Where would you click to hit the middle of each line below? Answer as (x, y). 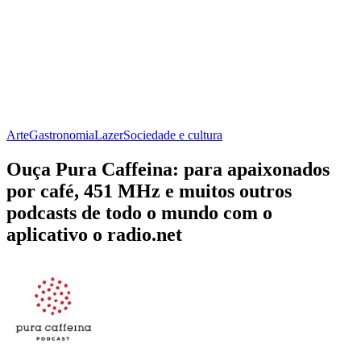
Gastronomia (62, 135)
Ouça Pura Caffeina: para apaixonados (168, 169)
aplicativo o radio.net (94, 234)
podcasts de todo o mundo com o (139, 212)
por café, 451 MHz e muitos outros (149, 191)
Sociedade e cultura (173, 135)
